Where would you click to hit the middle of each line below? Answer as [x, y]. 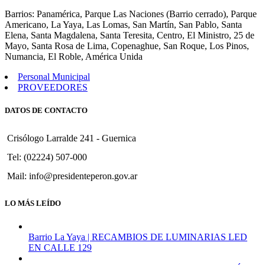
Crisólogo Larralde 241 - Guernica [72, 138]
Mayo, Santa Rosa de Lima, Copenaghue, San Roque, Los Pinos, [127, 46]
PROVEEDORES [53, 88]
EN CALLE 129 [60, 248]
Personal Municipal [54, 77]
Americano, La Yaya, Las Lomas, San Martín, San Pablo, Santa [123, 25]
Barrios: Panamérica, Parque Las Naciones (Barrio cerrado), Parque [131, 14]
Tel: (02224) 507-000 [47, 157]
